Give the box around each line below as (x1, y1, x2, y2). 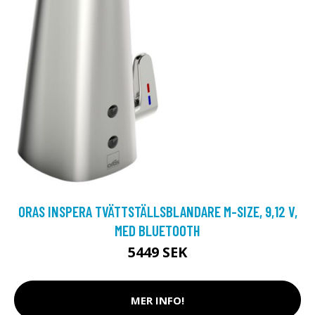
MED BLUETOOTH (115, 221, 200, 239)
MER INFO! (131, 292, 184, 307)
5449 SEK (128, 243, 187, 262)
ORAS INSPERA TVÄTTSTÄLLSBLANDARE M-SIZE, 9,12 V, (18, 202, 297, 220)
